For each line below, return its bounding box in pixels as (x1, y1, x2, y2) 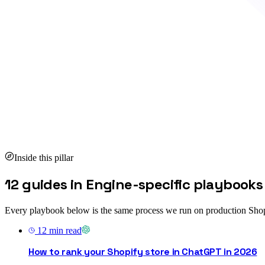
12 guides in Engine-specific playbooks (5, 175, 263, 194)
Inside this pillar (14, 153, 73, 163)
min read (47, 225, 82, 236)
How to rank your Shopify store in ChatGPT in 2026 (28, 245, 257, 258)
